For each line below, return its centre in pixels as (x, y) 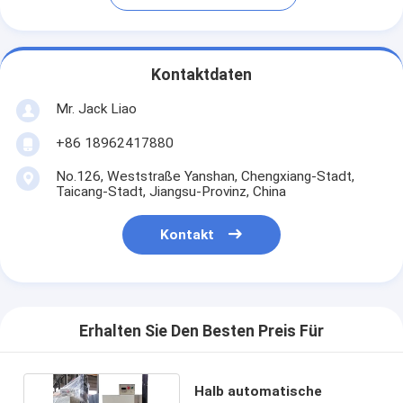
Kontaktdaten (201, 75)
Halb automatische (258, 391)
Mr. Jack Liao (96, 108)
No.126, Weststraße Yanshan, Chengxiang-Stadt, (205, 176)
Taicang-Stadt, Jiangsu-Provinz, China (170, 191)
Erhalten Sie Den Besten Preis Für (201, 331)
